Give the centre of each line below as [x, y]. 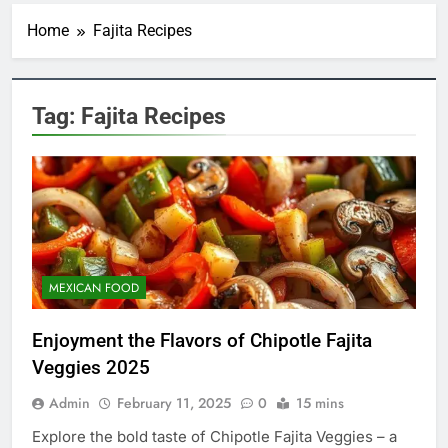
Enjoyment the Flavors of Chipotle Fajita [202, 341]
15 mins [320, 403]
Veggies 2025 [91, 368]
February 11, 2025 [174, 403]
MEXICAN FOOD [94, 288]
